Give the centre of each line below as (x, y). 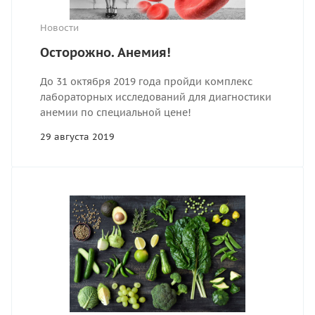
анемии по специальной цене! (116, 112)
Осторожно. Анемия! (105, 52)
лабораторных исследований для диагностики (156, 97)
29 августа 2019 (77, 136)
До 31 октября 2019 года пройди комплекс (146, 81)
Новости (59, 27)
